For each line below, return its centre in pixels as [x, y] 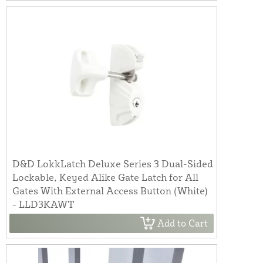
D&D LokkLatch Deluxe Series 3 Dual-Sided [113, 163]
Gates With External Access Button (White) [110, 190]
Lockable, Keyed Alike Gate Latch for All [105, 177]
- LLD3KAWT [43, 204]
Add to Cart [183, 223]
